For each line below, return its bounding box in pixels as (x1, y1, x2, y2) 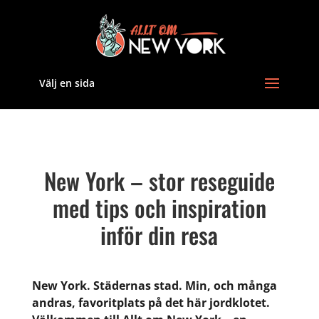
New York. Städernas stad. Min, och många (31, 278, 277, 293)
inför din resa (100, 218, 219, 251)
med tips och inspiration (52, 191, 266, 224)
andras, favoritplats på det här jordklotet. (31, 295, 270, 310)
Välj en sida (38, 76, 95, 90)
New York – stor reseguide (43, 164, 275, 197)
